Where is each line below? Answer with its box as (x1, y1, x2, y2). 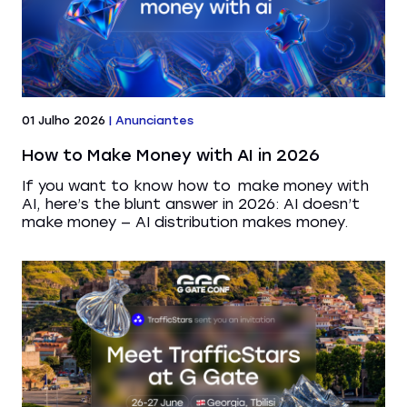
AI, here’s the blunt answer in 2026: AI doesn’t (22, 195, 360, 213)
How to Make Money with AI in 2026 (22, 145, 320, 166)
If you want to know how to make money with (22, 177, 369, 195)
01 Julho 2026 (22, 114, 105, 128)
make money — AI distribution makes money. (22, 213, 348, 232)
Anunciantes (115, 114, 194, 128)
